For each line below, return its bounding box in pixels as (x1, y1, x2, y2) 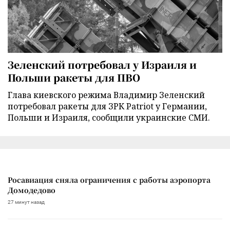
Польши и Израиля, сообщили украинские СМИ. (8, 111, 210, 123)
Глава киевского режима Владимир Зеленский (8, 89, 205, 101)
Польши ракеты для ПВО (8, 70, 140, 84)
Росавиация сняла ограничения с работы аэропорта (8, 174, 210, 185)
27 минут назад (8, 199, 45, 205)
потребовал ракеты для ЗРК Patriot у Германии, (8, 100, 207, 112)
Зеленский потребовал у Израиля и (8, 57, 197, 71)
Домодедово (8, 184, 55, 195)
